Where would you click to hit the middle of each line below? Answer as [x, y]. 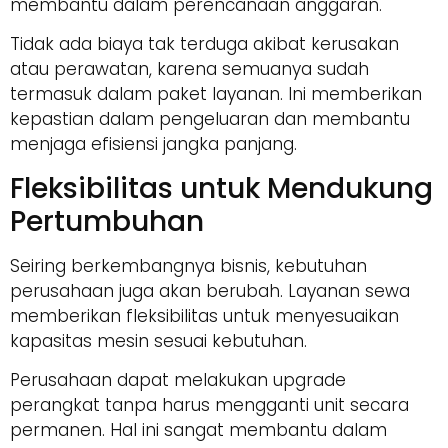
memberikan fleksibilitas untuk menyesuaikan [204, 315]
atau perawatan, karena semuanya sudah [189, 69]
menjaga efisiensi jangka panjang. [153, 144]
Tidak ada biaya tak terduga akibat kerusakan [204, 44]
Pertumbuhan [107, 221]
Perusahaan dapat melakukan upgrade [178, 379]
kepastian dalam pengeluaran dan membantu [210, 119]
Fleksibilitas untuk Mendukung [221, 188]
